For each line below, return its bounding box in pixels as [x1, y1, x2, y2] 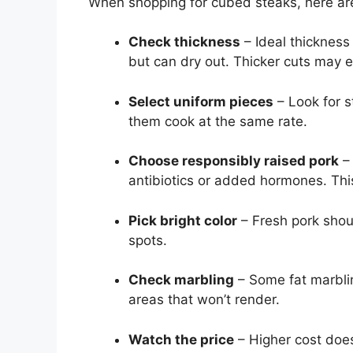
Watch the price [128, 331, 234, 347]
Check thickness [128, 34, 240, 50]
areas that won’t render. [128, 292, 280, 308]
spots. [128, 232, 167, 248]
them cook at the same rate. [128, 113, 307, 129]
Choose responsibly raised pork [128, 153, 339, 169]
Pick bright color [128, 212, 237, 229]
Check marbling [128, 272, 234, 288]
